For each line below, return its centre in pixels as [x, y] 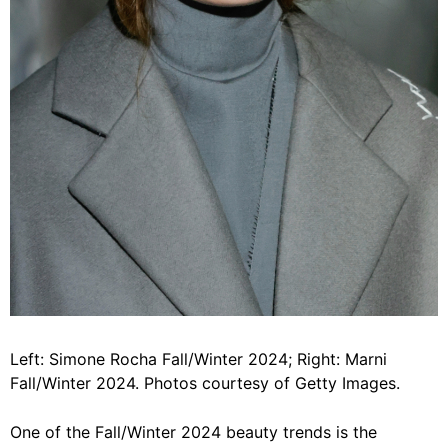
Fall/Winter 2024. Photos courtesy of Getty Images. [205, 383]
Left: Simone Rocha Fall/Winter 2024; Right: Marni [198, 359]
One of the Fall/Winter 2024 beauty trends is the [193, 432]
